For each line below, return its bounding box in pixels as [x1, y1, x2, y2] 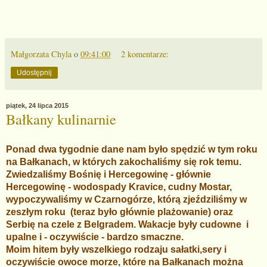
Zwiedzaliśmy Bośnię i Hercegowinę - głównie [6, 169, 211, 179]
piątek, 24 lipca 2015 [6, 102, 69, 109]
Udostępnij [17, 69, 52, 77]
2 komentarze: [121, 48, 169, 60]
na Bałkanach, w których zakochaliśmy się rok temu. [6, 156, 241, 167]
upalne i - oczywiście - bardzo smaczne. [6, 231, 186, 242]
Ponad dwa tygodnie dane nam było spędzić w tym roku [6, 144, 257, 154]
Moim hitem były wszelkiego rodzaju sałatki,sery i [6, 244, 226, 254]
